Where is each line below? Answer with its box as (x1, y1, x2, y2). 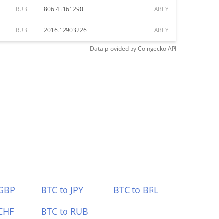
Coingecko (138, 44, 166, 53)
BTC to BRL (113, 184, 159, 196)
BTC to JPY (41, 184, 83, 196)
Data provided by (90, 44, 136, 53)
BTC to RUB (41, 205, 88, 217)
